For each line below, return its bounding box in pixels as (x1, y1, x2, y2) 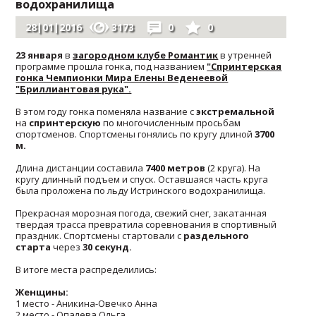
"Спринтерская (207, 59, 282, 73)
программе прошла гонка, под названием (16, 59, 207, 73)
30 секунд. (83, 240, 133, 253)
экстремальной (196, 104, 275, 118)
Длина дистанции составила (16, 161, 146, 174)
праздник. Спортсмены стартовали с (16, 229, 184, 242)
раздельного (183, 229, 250, 242)
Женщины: (16, 285, 69, 298)
